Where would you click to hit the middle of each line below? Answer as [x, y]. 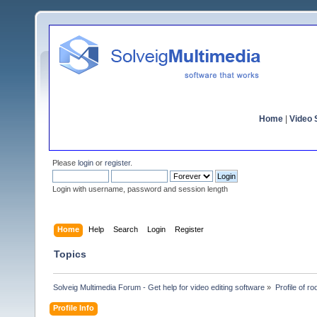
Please [65, 163]
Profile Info [74, 307]
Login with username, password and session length [140, 189]
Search [126, 229]
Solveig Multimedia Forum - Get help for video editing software [159, 287]
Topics [70, 254]
